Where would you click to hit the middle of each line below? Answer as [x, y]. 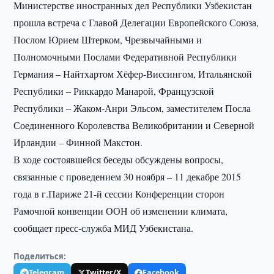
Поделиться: [40, 256]
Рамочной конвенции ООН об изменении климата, [121, 211]
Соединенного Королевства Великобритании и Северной [134, 125]
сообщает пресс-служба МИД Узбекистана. [104, 228]
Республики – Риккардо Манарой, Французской [114, 91]
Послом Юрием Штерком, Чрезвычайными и [108, 39]
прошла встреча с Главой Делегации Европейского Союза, [136, 22]
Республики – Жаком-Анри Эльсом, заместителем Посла [132, 108]
